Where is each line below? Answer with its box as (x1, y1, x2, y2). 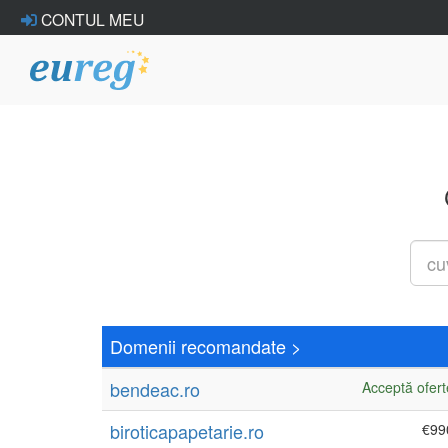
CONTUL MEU (37, 8, 144, 31)
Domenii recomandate (110, 333, 286, 359)
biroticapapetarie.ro (110, 418, 264, 444)
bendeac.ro (110, 376, 200, 402)
